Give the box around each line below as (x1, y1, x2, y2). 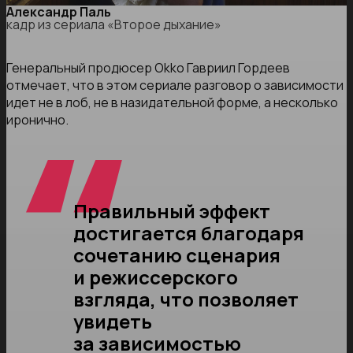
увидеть (72, 308, 152, 335)
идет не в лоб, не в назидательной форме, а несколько (6, 94, 338, 112)
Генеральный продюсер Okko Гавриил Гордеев (6, 59, 290, 77)
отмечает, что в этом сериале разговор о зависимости (6, 76, 344, 95)
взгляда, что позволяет (72, 286, 299, 313)
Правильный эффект (72, 198, 270, 225)
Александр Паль (6, 3, 111, 21)
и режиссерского (72, 264, 238, 291)
